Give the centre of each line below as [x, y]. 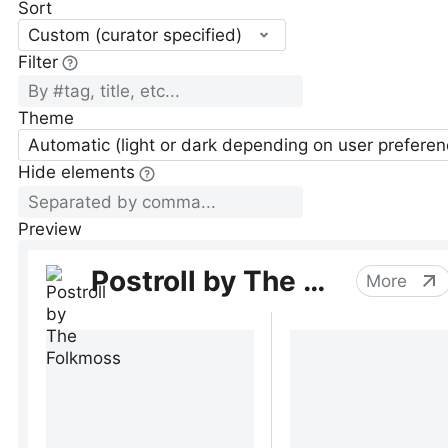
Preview [50, 228]
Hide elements [76, 172]
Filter [38, 62]
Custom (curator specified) [135, 35]
